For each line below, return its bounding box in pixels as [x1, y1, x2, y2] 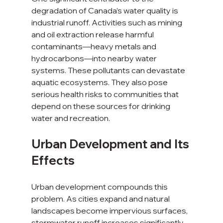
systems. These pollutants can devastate [31, 65, 187, 76]
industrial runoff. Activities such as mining [31, 17, 184, 28]
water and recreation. [31, 113, 110, 123]
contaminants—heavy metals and [31, 41, 158, 52]
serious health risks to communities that [31, 89, 180, 100]
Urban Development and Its [31, 136, 192, 152]
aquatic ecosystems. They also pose [31, 77, 169, 88]
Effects [31, 153, 75, 168]
